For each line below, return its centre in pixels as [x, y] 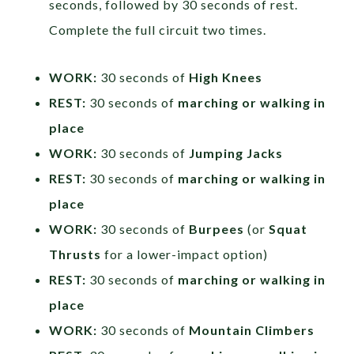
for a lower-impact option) [185, 254]
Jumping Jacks [236, 153]
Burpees [217, 228]
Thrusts [75, 254]
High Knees [226, 77]
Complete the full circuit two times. [158, 29]
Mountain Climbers [252, 330]
